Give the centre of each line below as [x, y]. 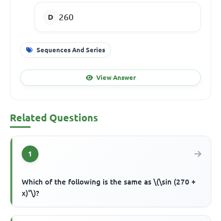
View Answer [116, 77]
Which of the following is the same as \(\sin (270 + [109, 182]
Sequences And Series [71, 50]
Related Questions [54, 118]
